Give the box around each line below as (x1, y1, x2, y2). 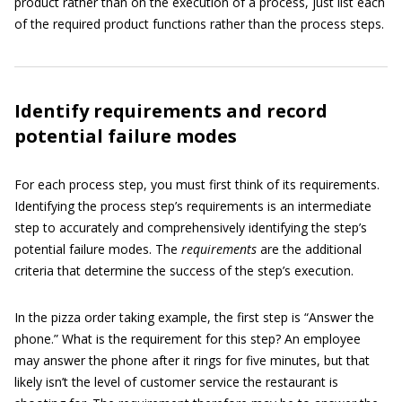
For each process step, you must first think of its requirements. (14, 176, 380, 194)
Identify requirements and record (14, 99, 328, 124)
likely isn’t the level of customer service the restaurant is (14, 373, 338, 391)
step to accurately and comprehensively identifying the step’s (14, 219, 367, 237)
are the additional (257, 240, 362, 258)
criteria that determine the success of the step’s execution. (14, 262, 354, 280)
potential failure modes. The (14, 240, 181, 258)
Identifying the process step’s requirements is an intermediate (14, 197, 371, 215)
